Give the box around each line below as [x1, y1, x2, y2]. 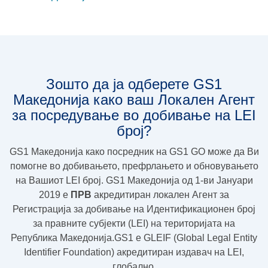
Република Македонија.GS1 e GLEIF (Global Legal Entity [11, 232, 257, 243]
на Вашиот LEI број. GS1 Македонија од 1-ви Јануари [15, 175, 253, 185]
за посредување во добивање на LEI [12, 106, 256, 123]
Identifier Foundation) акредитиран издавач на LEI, [24, 246, 244, 257]
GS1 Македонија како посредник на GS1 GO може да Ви [9, 146, 259, 157]
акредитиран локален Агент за [92, 189, 229, 200]
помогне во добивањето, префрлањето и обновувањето [10, 160, 258, 171]
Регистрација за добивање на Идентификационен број [13, 203, 255, 214]
